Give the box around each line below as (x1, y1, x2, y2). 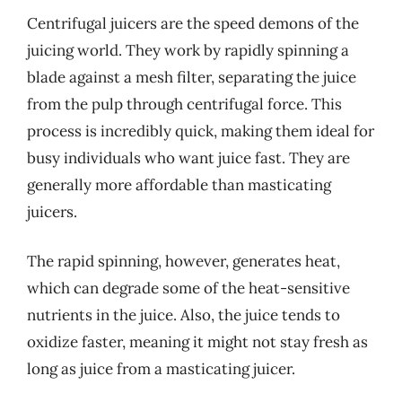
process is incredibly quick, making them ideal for (27, 120, 374, 141)
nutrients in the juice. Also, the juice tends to (27, 305, 340, 325)
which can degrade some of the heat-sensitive (27, 278, 350, 298)
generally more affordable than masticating (27, 174, 331, 195)
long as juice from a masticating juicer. (27, 359, 295, 379)
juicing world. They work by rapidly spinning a (27, 39, 349, 60)
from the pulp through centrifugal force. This (27, 93, 342, 114)
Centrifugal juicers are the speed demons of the (27, 13, 359, 33)
